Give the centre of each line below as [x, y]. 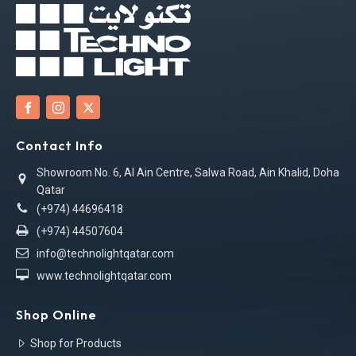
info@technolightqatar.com [105, 254]
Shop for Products [76, 344]
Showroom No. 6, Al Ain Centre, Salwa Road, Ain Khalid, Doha [188, 173]
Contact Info [60, 146]
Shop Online [56, 315]
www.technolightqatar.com [104, 276]
